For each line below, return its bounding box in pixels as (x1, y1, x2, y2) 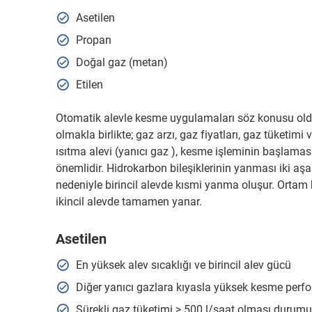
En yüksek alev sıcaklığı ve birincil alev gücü (75, 258, 291, 272)
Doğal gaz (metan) (75, 56, 168, 69)
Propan (75, 33, 111, 47)
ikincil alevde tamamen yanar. (56, 195, 202, 208)
